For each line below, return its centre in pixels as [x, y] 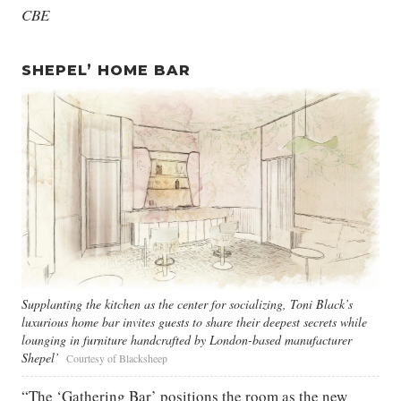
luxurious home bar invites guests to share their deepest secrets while [194, 321]
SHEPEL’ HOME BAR [106, 70]
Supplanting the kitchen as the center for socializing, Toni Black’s [187, 303]
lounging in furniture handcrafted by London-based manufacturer [187, 339]
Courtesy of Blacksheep [117, 358]
